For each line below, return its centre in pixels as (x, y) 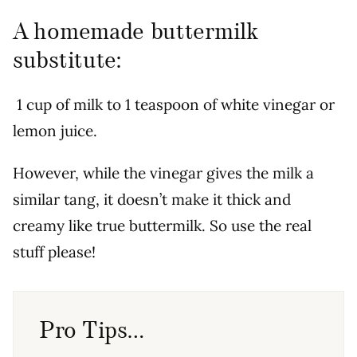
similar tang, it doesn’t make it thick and (152, 200)
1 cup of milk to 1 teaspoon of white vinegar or (174, 105)
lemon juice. (55, 131)
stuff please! (56, 252)
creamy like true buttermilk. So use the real (162, 226)
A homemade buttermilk (135, 33)
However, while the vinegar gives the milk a (163, 173)
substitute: (67, 61)
